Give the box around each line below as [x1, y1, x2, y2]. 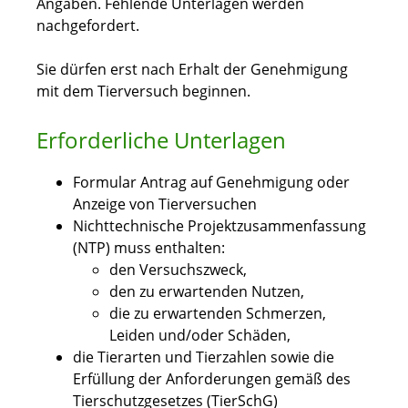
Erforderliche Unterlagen [36, 125, 286, 156]
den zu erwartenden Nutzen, [109, 281, 304, 302]
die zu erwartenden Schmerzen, [109, 303, 326, 324]
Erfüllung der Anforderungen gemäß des [73, 369, 351, 390]
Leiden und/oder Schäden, [109, 325, 291, 346]
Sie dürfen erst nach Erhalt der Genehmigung [36, 59, 348, 80]
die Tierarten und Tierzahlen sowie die [73, 347, 334, 368]
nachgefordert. [36, 15, 139, 36]
